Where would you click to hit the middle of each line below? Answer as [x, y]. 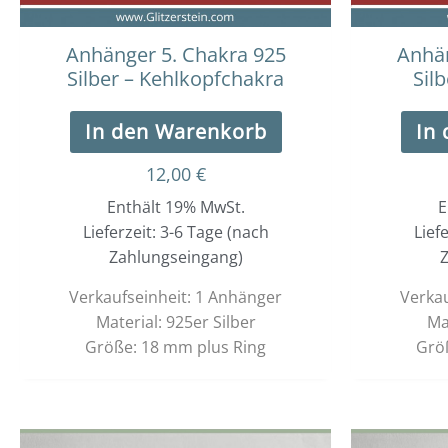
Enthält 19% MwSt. [175, 206]
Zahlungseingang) [175, 256]
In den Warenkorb [175, 131]
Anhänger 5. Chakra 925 [175, 54]
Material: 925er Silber [175, 321]
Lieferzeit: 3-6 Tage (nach [175, 231]
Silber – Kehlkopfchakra [175, 78]
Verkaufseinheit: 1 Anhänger [175, 296]
